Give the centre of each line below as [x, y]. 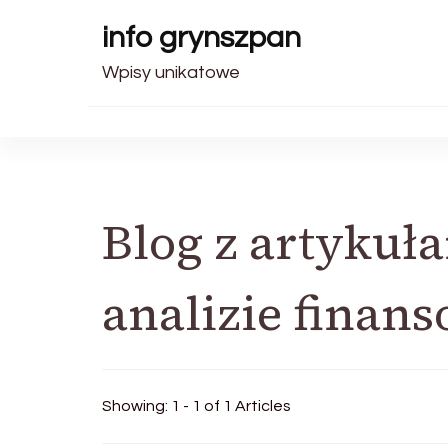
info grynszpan [201, 37]
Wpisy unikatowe [171, 72]
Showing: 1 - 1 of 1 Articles [196, 406]
